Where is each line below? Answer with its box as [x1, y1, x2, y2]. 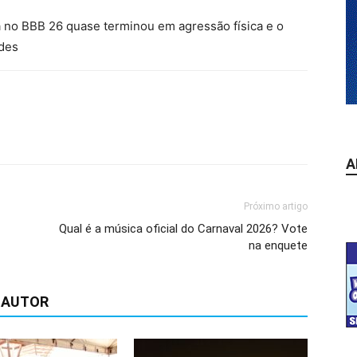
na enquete [249, 238, 308, 253]
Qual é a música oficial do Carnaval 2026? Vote [59, 222, 308, 236]
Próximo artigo [244, 201, 308, 212]
